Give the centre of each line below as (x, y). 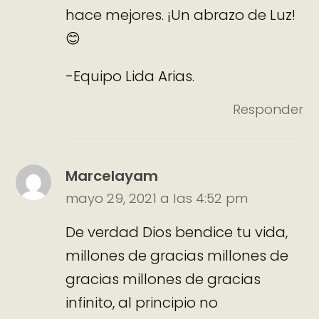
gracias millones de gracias (163, 279)
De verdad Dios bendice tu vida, (177, 232)
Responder (268, 109)
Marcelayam (112, 176)
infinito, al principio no (142, 302)
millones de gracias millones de (177, 255)
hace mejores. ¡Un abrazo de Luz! (181, 15)
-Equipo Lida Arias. (130, 76)
